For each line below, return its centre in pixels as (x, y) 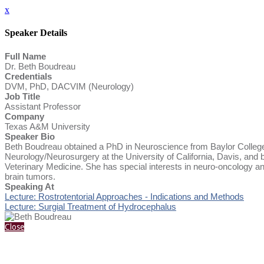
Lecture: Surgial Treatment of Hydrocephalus (90, 206)
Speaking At (29, 186)
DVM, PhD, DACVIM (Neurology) (69, 86)
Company (24, 116)
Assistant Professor (43, 106)
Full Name (25, 56)
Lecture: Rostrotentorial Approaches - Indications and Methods (124, 196)
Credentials (28, 76)
